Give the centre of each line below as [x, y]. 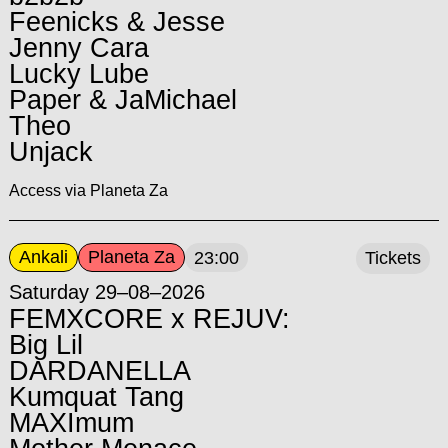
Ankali [43, 256]
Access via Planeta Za [88, 190]
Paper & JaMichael [122, 99]
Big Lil [45, 344]
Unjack [50, 151]
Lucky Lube [78, 73]
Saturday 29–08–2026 [106, 291]
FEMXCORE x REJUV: [149, 318]
